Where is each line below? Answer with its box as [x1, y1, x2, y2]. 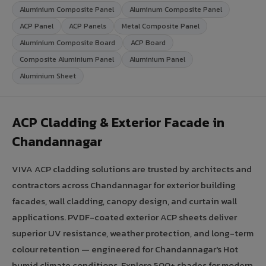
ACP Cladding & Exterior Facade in [12, 112, 224, 132]
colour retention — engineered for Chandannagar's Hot [12, 242, 238, 256]
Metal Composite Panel [122, 20, 199, 31]
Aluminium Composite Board [20, 37, 115, 48]
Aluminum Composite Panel [129, 4, 222, 15]
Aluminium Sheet [20, 70, 76, 81]
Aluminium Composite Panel [20, 4, 114, 15]
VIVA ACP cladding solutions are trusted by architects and [12, 161, 252, 176]
